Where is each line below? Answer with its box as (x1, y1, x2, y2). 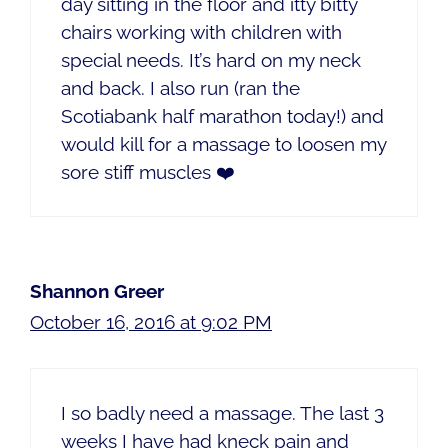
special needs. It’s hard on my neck (61, 49, 361, 72)
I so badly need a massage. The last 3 (61, 401, 384, 424)
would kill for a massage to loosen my (61, 133, 386, 156)
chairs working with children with (61, 21, 342, 44)
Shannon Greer (30, 280, 164, 303)
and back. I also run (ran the (61, 77, 300, 100)
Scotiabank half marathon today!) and (61, 105, 384, 128)
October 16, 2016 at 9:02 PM (30, 311, 272, 334)
